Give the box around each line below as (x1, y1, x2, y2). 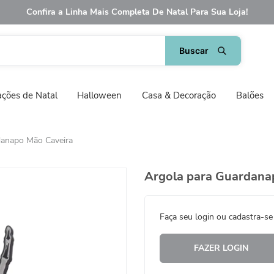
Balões (235, 89, 264, 102)
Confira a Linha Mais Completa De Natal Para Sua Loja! (26, 6, 248, 18)
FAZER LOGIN (193, 242, 248, 254)
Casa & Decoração (142, 89, 216, 102)
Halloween (77, 89, 122, 102)
